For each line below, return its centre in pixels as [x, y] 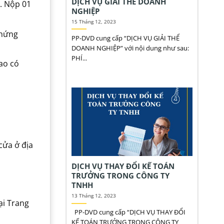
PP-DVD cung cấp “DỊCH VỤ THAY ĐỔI [128, 212]
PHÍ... [79, 58]
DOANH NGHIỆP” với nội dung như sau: [130, 48]
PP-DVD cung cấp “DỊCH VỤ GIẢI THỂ [125, 38]
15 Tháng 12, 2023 [93, 22]
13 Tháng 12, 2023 [93, 196]
